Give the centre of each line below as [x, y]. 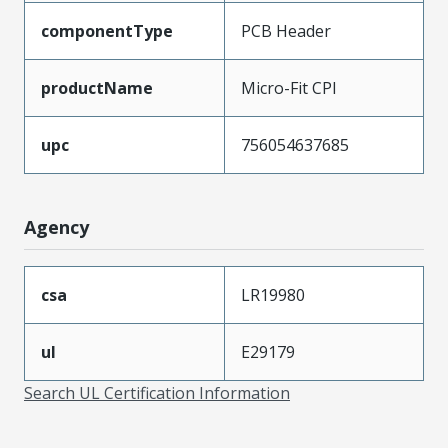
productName [97, 87]
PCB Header [286, 30]
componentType [107, 30]
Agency [56, 226]
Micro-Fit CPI [289, 87]
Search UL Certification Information [157, 392]
